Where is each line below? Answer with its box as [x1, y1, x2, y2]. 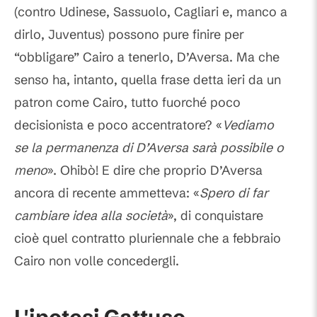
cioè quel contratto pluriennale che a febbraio [14, 230, 281, 247]
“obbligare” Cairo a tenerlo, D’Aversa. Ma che [14, 49, 279, 66]
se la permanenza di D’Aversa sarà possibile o [14, 139, 284, 156]
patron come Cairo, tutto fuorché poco [14, 94, 241, 111]
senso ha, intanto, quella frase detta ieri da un [14, 71, 281, 88]
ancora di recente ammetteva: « [14, 185, 200, 202]
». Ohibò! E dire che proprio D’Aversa [47, 162, 263, 179]
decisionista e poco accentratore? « [14, 117, 222, 134]
